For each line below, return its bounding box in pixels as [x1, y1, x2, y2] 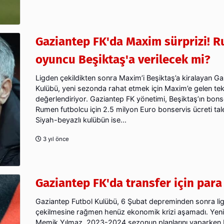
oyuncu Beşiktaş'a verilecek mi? [35, 52, 210, 67]
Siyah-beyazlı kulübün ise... [35, 115, 126, 124]
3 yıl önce [41, 135, 69, 143]
